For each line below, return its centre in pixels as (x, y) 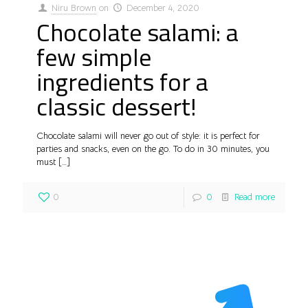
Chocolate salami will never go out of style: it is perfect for (148, 136)
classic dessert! (117, 107)
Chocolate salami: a (137, 32)
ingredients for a (122, 82)
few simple (94, 57)
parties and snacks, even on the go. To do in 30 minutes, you (153, 149)
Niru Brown (74, 8)
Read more (255, 197)
